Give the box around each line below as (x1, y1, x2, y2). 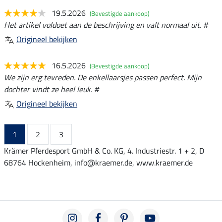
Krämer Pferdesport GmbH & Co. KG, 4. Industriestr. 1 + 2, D (4, 144, 204, 157)
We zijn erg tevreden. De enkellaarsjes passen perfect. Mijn (4, 71, 202, 83)
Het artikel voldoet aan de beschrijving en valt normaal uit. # (4, 18, 208, 31)
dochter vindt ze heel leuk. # (4, 83, 99, 95)
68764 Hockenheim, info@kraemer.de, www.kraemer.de (4, 156, 193, 168)
